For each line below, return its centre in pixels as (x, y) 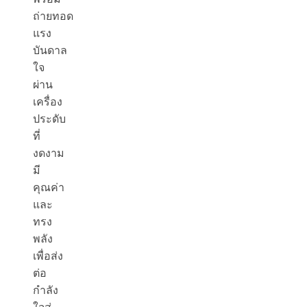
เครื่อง (48, 102)
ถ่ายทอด (53, 16)
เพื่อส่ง (48, 256)
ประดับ (49, 119)
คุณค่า (49, 188)
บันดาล (50, 51)
